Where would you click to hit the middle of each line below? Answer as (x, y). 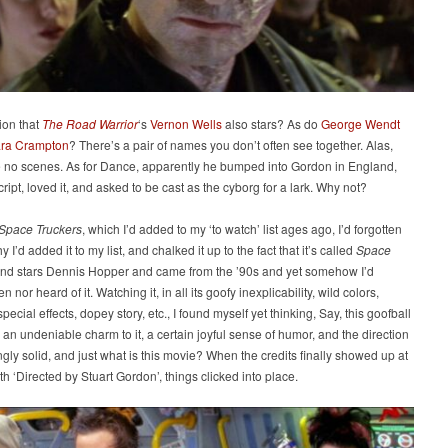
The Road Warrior (90, 124)
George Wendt (360, 124)
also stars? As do (271, 124)
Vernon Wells (186, 124)
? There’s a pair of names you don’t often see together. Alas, (231, 145)
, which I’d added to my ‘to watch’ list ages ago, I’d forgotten (242, 229)
